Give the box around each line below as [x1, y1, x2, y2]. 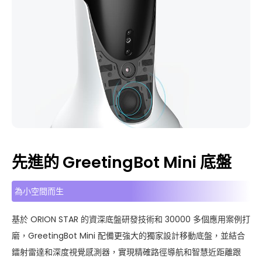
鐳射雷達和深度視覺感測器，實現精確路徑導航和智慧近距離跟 [12, 246, 241, 258]
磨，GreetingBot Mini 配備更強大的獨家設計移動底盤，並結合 [12, 229, 245, 242]
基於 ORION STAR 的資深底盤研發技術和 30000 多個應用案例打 [12, 213, 250, 225]
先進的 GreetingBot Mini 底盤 [12, 151, 232, 173]
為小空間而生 [15, 185, 64, 197]
